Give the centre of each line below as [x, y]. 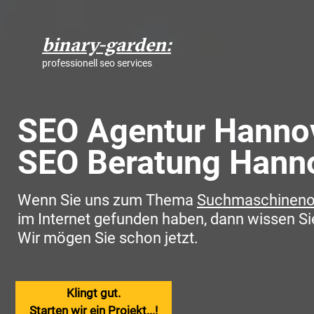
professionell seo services [97, 63]
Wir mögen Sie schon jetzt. [108, 238]
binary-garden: [107, 45]
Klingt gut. [94, 293]
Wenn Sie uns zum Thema [107, 200]
